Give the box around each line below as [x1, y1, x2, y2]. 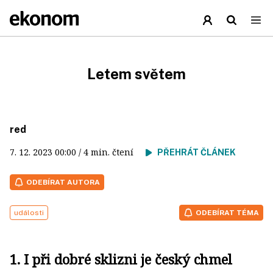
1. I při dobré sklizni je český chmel [10, 250, 232, 268]
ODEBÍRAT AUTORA [26, 178, 100, 186]
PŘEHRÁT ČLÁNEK [157, 147, 236, 157]
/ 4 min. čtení [76, 146, 146, 158]
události [14, 208, 44, 217]
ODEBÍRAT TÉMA [196, 208, 259, 217]
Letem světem [87, 65, 186, 82]
